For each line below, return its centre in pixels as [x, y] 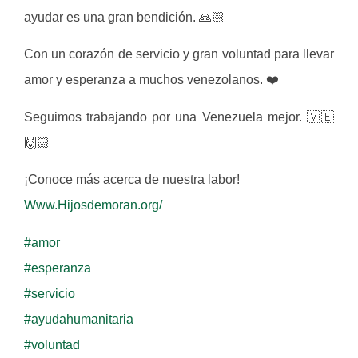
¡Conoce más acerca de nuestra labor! [132, 180]
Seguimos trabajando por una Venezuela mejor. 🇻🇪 [179, 117]
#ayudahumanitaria [79, 319]
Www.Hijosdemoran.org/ [93, 205]
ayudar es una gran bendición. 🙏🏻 [124, 17]
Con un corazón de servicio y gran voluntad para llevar [179, 54]
